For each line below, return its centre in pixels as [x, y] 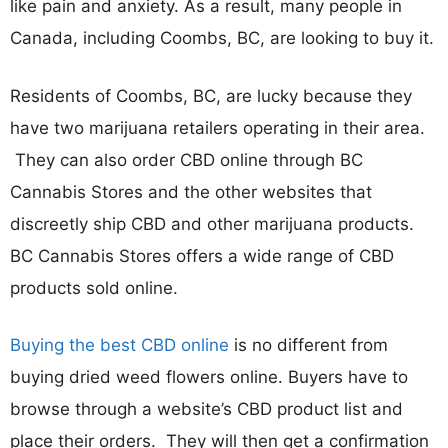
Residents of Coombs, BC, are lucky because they [211, 95]
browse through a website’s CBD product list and [206, 409]
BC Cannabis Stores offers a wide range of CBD [202, 255]
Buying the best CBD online [119, 345]
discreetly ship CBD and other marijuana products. [212, 223]
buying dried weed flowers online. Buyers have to [209, 377]
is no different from [308, 345]
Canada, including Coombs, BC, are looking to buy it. [222, 38]
